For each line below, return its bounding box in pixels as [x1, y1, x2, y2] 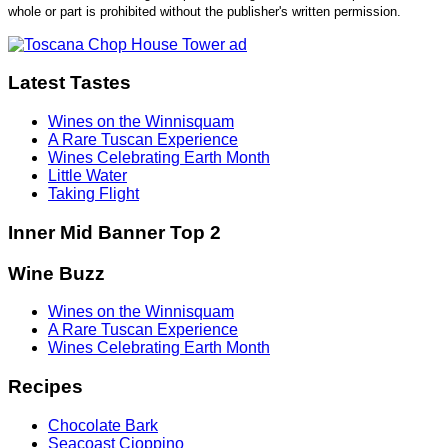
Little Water [48, 167, 127, 185]
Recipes [8, 376, 83, 397]
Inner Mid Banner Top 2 [8, 221, 221, 243]
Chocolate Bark [48, 416, 158, 434]
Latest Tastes [8, 72, 131, 94]
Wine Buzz [8, 262, 105, 284]
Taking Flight [48, 185, 139, 203]
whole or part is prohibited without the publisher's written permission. [8, 3, 401, 19]
